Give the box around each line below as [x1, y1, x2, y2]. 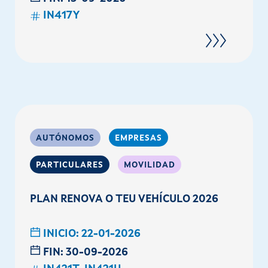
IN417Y [43, 10, 80, 22]
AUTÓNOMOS [36, 134, 95, 143]
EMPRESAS [115, 134, 162, 143]
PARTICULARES [36, 161, 103, 170]
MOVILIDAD [124, 161, 175, 170]
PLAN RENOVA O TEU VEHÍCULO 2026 [30, 194, 218, 205]
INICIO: [43, 229, 81, 240]
